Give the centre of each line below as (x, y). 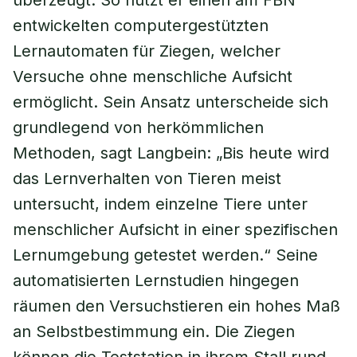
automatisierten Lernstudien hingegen (156, 280)
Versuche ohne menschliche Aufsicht (153, 76)
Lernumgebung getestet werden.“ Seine (165, 255)
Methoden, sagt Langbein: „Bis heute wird (171, 153)
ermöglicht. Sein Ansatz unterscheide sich (171, 102)
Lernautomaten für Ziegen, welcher (147, 51)
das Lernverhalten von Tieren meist (147, 178)
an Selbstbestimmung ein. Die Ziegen (154, 331)
